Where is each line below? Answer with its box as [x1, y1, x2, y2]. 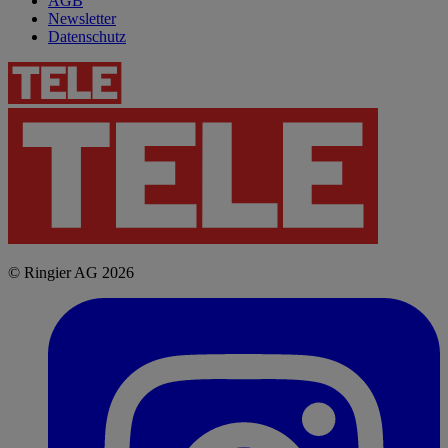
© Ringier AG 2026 [8, 263, 134, 281]
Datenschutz [48, 27, 126, 45]
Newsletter [48, 9, 116, 27]
